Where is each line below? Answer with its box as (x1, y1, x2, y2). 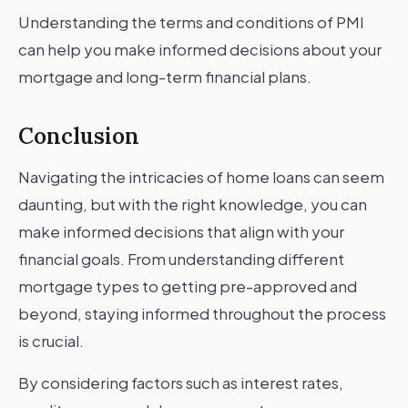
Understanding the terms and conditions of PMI (18, 12, 364, 32)
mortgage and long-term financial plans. (18, 66, 311, 87)
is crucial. (18, 331, 84, 351)
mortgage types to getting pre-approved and (18, 276, 357, 296)
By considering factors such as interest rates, (18, 372, 343, 393)
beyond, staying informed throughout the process (18, 303, 386, 323)
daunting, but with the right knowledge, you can (18, 194, 367, 214)
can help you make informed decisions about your (18, 39, 382, 59)
